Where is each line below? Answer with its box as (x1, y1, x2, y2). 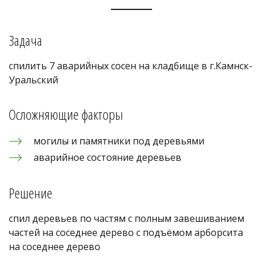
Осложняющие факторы (9, 104, 123, 124)
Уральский (9, 73, 58, 86)
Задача (9, 31, 42, 50)
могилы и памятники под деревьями (33, 134, 204, 147)
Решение (9, 183, 52, 203)
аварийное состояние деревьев (33, 151, 181, 164)
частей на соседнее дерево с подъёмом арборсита (9, 226, 243, 239)
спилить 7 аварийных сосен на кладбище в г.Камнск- (8, 59, 252, 72)
